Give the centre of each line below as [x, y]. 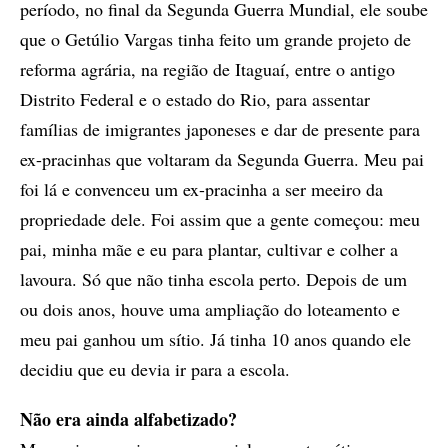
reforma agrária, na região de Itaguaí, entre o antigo [207, 69]
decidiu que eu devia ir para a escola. [155, 369]
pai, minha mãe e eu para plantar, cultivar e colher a [209, 249]
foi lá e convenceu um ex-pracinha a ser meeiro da [201, 189]
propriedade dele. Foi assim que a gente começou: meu [220, 219]
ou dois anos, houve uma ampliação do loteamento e [210, 309]
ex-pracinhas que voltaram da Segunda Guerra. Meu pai [222, 159]
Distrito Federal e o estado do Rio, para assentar [195, 99]
